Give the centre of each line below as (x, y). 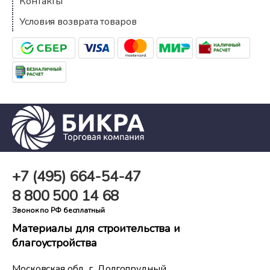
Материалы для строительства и (96, 229)
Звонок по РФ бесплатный (58, 211)
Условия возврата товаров (78, 22)
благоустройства (55, 243)
